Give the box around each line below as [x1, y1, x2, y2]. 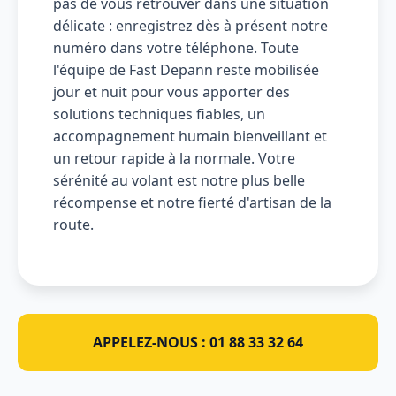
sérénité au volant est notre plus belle [53, 171, 305, 191]
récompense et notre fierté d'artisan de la [53, 193, 331, 213]
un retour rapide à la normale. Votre [53, 148, 295, 169]
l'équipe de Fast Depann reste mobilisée [53, 60, 319, 80]
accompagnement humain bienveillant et [53, 126, 327, 147]
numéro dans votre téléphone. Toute [53, 38, 299, 58]
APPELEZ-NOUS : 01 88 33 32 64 [93, 332, 303, 353]
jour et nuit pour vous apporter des [53, 82, 290, 103]
